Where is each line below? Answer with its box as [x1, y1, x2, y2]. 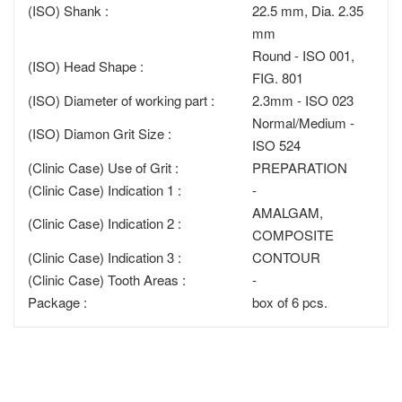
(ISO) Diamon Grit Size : [28, 124, 171, 144]
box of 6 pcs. [252, 293, 328, 312]
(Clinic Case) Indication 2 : [28, 214, 181, 233]
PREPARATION [252, 158, 347, 178]
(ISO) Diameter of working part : [28, 91, 214, 110]
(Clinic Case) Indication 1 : [28, 180, 181, 200]
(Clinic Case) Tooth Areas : [28, 270, 186, 290]
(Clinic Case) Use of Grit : [28, 158, 179, 178]
